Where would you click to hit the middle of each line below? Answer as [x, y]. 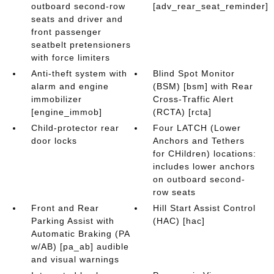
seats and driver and [77, 19]
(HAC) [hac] [179, 221]
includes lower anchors [204, 166]
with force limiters [70, 57]
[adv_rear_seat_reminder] [211, 6]
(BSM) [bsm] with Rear [203, 86]
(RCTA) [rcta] [183, 112]
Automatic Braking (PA [80, 234]
